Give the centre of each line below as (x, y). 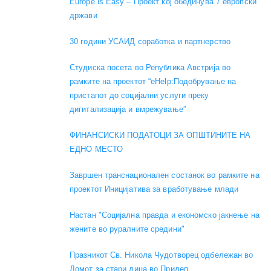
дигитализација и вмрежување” (128, 109)
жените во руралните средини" (127, 229)
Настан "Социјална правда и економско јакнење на (165, 215)
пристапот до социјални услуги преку (139, 96)
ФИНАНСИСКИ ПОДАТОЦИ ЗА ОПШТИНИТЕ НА (160, 135)
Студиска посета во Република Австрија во (150, 68)
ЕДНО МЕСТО (96, 149)
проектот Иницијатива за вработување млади (154, 189)
